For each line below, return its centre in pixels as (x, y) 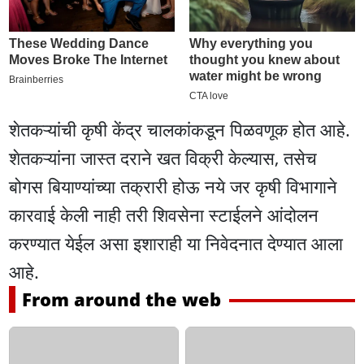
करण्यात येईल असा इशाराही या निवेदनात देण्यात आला (176, 243)
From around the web (122, 299)
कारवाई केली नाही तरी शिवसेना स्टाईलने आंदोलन (164, 214)
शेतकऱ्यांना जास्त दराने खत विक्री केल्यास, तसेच (163, 157)
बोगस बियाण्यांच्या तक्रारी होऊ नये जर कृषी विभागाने (173, 186)
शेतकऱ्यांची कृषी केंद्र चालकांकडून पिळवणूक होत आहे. (180, 129)
